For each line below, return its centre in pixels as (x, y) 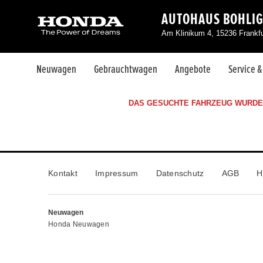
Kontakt (63, 173)
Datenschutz (180, 173)
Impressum (117, 173)
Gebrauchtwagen (126, 69)
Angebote (193, 69)
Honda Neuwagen (79, 224)
